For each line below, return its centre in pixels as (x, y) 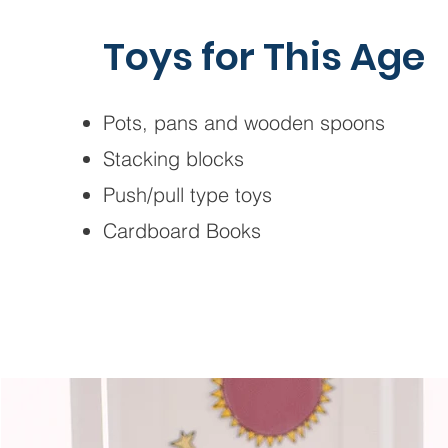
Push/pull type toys (187, 194)
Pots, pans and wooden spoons (243, 122)
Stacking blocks (173, 158)
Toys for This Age (263, 56)
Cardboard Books (181, 230)
